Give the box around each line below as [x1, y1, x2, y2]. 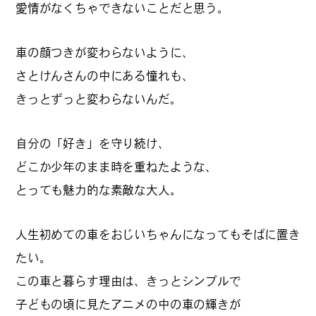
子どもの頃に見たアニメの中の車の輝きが [16, 298, 241, 310]
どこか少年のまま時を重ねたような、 [16, 160, 218, 173]
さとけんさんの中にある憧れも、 [16, 69, 194, 82]
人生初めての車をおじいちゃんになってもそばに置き [16, 228, 300, 241]
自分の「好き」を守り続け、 [16, 137, 170, 150]
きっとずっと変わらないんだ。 [16, 92, 182, 105]
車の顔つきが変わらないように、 [16, 46, 194, 59]
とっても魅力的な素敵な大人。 [16, 183, 182, 196]
